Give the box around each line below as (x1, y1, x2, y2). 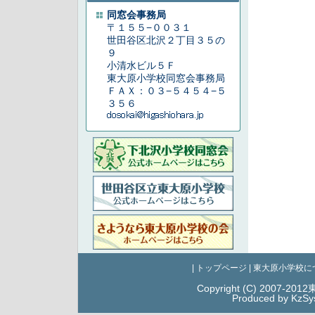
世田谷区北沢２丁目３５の (107, 34, 225, 46)
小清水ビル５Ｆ (107, 60, 176, 71)
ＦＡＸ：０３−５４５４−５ (107, 85, 226, 96)
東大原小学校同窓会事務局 (107, 72, 225, 84)
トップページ (195, 263, 247, 273)
